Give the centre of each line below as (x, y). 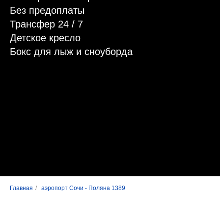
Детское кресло (45, 38)
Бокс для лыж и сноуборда (71, 52)
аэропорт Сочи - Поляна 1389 (83, 188)
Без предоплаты (47, 10)
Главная (21, 188)
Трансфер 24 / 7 (46, 24)
